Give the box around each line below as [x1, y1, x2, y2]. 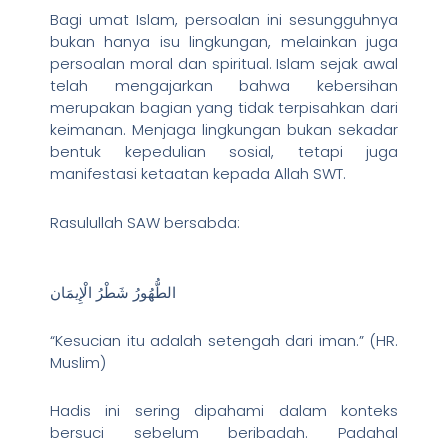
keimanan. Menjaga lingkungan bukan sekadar [50, 119, 398, 141]
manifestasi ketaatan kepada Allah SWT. [50, 163, 346, 185]
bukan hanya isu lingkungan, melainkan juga [50, 31, 398, 53]
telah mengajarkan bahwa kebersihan [50, 75, 398, 97]
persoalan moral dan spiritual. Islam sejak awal [50, 53, 398, 75]
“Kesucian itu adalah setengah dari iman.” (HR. [50, 330, 398, 352]
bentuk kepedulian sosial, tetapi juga [50, 141, 398, 163]
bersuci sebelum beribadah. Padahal [50, 422, 398, 444]
